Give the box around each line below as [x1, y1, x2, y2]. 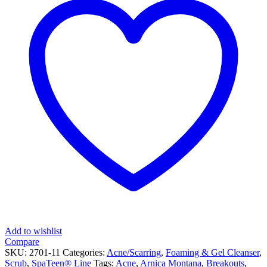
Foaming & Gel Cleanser [166, 247, 259, 257]
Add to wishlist [5, 225, 62, 236]
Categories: [63, 247, 107, 257]
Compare [5, 236, 39, 247]
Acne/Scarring [107, 247, 161, 257]
